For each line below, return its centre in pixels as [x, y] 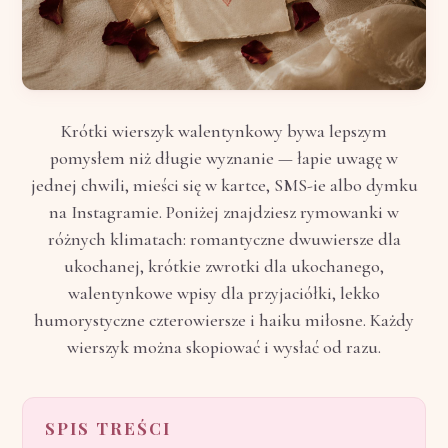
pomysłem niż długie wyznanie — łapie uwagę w [224, 158]
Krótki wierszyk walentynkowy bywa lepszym [224, 131]
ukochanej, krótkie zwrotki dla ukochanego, [224, 266]
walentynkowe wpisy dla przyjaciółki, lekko [224, 293]
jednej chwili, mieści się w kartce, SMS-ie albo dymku [224, 185]
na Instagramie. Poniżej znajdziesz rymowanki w [224, 212]
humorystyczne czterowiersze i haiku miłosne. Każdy [224, 320]
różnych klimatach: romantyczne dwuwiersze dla [224, 239]
